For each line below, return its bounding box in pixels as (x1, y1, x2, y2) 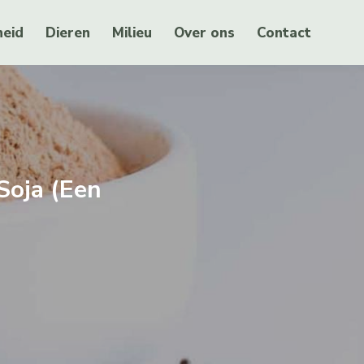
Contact (257, 23, 312, 42)
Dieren (45, 23, 90, 42)
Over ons (174, 23, 236, 42)
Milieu (112, 23, 153, 42)
